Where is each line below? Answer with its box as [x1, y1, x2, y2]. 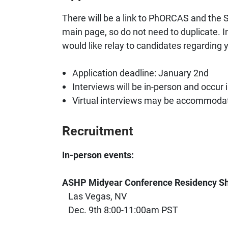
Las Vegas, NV [62, 189, 127, 202]
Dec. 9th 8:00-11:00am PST [62, 203, 178, 216]
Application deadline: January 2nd [72, 66, 209, 79]
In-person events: [62, 148, 134, 161]
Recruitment [62, 122, 133, 139]
